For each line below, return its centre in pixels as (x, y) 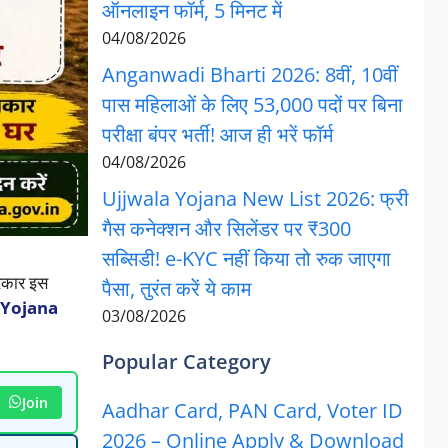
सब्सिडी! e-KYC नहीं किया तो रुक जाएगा (246, 258)
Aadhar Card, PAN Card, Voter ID (252, 410)
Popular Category (186, 361)
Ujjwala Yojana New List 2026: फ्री (255, 198)
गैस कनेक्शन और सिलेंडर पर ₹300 (226, 228)
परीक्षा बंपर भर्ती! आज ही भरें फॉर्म (217, 134)
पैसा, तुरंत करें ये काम (176, 288)
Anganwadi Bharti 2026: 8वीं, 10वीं (249, 74)
